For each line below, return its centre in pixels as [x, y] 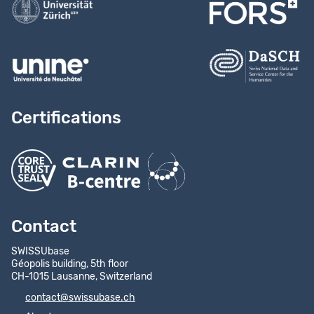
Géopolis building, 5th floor [70, 265]
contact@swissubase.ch [80, 298]
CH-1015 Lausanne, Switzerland [82, 277]
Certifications [66, 118]
